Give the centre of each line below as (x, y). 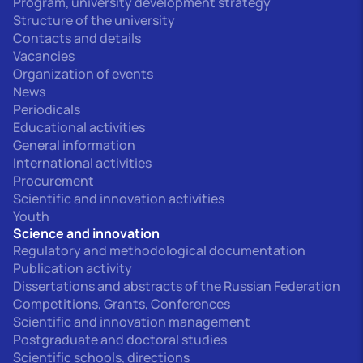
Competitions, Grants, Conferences (122, 303)
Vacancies (44, 56)
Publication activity (73, 268)
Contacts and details (77, 38)
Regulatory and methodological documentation (159, 250)
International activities (82, 162)
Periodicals (47, 109)
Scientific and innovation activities (119, 198)
